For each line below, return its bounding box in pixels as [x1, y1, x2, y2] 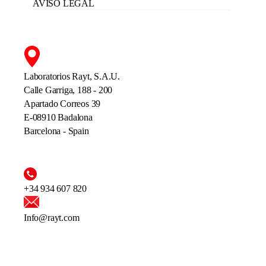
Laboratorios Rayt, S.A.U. [24, 71, 122, 82]
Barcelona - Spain [24, 126, 89, 137]
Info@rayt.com [24, 213, 80, 223]
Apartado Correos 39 [24, 99, 101, 109]
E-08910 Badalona [24, 112, 93, 123]
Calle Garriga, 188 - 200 [24, 85, 115, 96]
